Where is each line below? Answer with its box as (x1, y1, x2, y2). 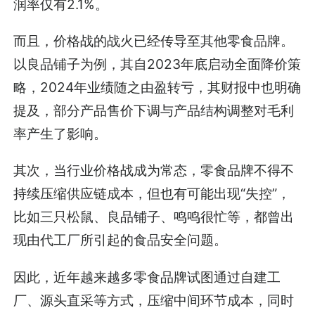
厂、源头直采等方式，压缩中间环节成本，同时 (13, 291, 295, 309)
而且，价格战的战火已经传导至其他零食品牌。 (13, 32, 295, 50)
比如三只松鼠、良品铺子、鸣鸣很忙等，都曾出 (13, 208, 295, 226)
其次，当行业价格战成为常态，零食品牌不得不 (13, 162, 295, 179)
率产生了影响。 (13, 125, 108, 143)
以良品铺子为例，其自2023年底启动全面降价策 (13, 56, 302, 73)
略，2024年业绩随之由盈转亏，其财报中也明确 (13, 79, 302, 96)
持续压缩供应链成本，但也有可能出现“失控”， (13, 185, 291, 202)
